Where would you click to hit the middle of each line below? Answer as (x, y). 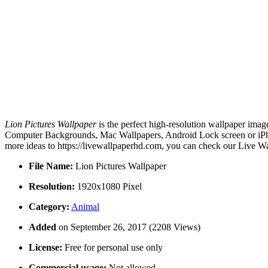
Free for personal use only (112, 248)
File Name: (51, 166)
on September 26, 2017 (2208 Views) (130, 227)
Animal (85, 207)
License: (45, 248)
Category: (49, 207)
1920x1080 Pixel (108, 187)
